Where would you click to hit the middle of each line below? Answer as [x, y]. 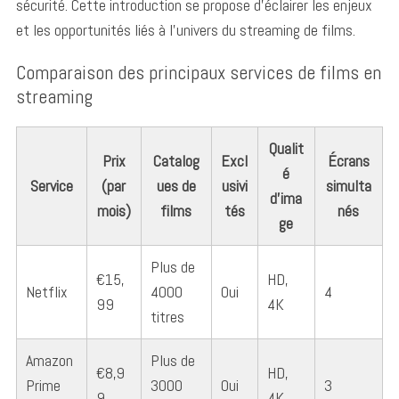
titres [167, 316]
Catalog [176, 160]
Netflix [46, 291]
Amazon [49, 360]
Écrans [348, 160]
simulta [348, 185]
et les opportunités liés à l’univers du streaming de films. [185, 29]
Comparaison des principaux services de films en [198, 72]
